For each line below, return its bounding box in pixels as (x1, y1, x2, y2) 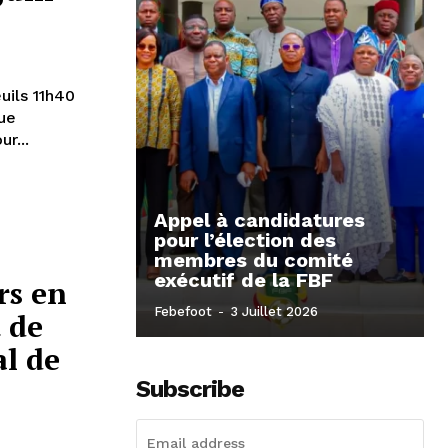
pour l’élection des (154, 227, 336, 252)
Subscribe (136, 374, 244, 403)
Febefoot (154, 303, 212, 319)
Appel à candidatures (154, 207, 365, 232)
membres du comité (154, 247, 353, 272)
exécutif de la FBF (154, 267, 333, 292)
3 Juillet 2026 (230, 303, 318, 319)
